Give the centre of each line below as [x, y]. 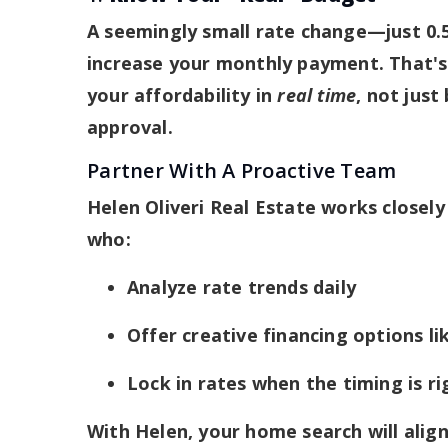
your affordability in [182, 94]
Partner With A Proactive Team [242, 170]
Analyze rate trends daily [241, 286]
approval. [130, 126]
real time [317, 94]
